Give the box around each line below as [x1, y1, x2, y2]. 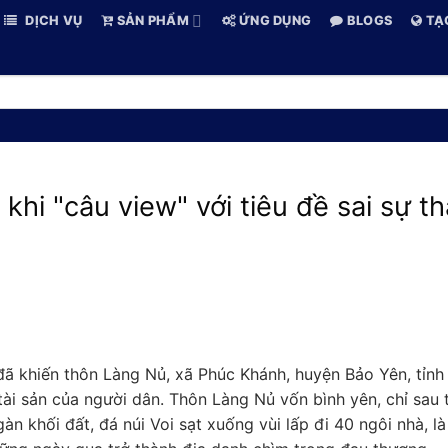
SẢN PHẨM [113, 13, 189, 28]
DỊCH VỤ [22, 13, 83, 28]
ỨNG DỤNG [235, 13, 312, 28]
